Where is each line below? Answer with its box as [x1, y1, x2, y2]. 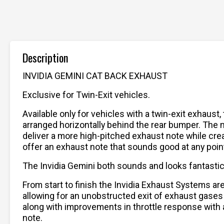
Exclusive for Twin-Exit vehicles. [22, 89, 150, 100]
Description [22, 49, 68, 65]
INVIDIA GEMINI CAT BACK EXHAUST [22, 70, 167, 81]
